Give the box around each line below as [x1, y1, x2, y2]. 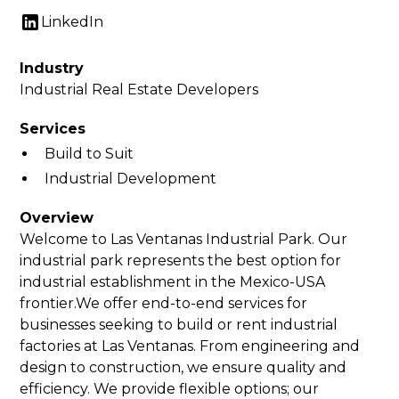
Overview [20, 209, 94, 226]
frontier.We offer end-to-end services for [20, 295, 308, 312]
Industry [20, 60, 85, 77]
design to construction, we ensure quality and [20, 359, 347, 376]
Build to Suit [45, 145, 134, 162]
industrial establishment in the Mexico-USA [20, 273, 326, 290]
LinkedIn [41, 13, 104, 30]
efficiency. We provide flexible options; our [20, 380, 320, 397]
